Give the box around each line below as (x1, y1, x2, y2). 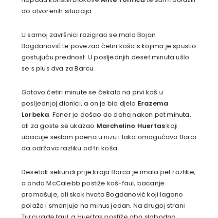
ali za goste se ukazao (21, 121, 96, 130)
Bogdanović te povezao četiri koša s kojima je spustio (21, 41, 197, 51)
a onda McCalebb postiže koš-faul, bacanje (21, 178, 165, 188)
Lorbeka (21, 109, 50, 119)
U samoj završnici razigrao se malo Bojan (21, 30, 156, 39)
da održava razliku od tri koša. (21, 143, 119, 153)
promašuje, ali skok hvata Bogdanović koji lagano (21, 189, 183, 199)
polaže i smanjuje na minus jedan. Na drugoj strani (21, 200, 185, 210)
